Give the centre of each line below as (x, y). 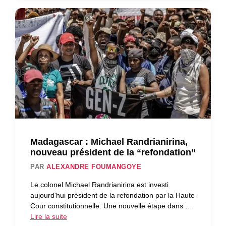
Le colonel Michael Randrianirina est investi (99, 184)
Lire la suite (49, 216)
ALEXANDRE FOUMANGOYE (94, 166)
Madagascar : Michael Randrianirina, (109, 142)
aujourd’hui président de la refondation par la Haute (112, 195)
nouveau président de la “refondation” (113, 152)
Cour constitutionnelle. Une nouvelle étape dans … (111, 206)
